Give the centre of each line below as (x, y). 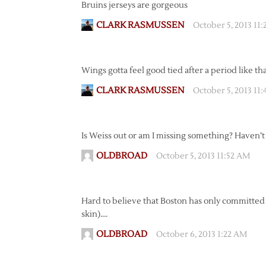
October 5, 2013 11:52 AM (203, 156)
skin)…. (94, 214)
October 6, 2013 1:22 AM (202, 235)
